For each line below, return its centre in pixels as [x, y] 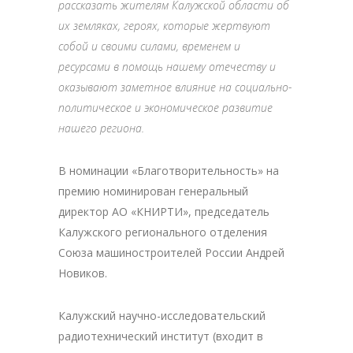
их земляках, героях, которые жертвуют [164, 26]
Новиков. [83, 273]
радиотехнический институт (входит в [161, 336]
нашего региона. [101, 128]
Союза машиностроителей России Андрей [171, 253]
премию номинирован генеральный [153, 191]
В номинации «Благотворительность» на [169, 171]
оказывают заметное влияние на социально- [175, 87]
